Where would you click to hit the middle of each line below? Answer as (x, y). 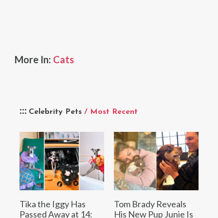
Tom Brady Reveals (150, 204)
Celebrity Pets (56, 112)
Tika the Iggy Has (53, 204)
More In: (34, 59)
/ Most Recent (111, 112)
